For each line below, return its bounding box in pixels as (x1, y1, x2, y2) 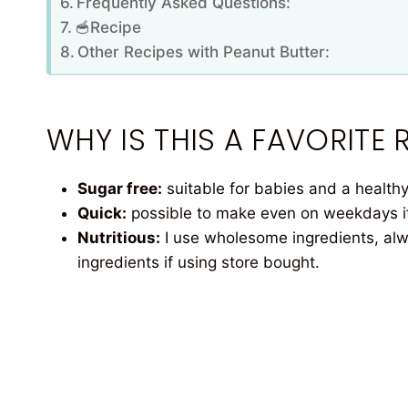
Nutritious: (77, 229, 160, 248)
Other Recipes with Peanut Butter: (77, 43, 331, 62)
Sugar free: (77, 179, 162, 199)
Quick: (77, 204, 127, 223)
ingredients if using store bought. (77, 253, 320, 272)
